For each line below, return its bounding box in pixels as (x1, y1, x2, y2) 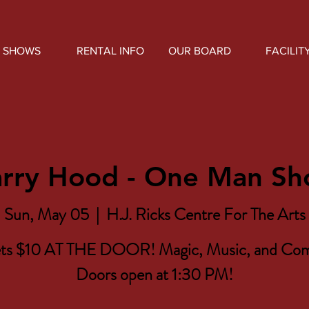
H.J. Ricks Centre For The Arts (106, 203, 306, 226)
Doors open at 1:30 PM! (76, 263, 233, 286)
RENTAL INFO (77, 45, 144, 57)
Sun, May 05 (3, 203, 89, 226)
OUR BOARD (168, 45, 231, 57)
